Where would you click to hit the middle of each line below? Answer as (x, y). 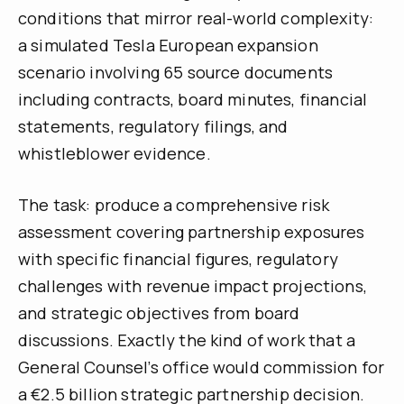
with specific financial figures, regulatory (178, 259)
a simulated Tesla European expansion (168, 46)
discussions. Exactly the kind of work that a (187, 340)
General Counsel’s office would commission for (202, 367)
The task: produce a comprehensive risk (174, 205)
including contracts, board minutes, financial (193, 100)
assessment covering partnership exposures (192, 232)
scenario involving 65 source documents (176, 73)
